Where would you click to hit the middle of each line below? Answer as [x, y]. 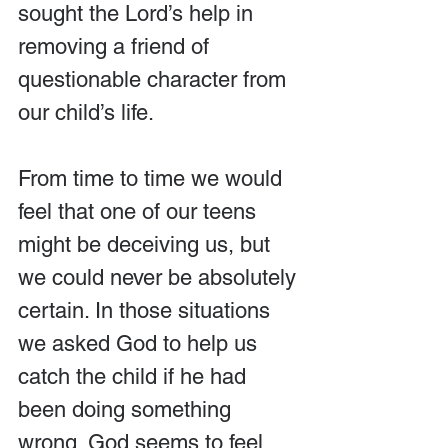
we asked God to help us [140, 343]
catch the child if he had [135, 376]
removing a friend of [116, 46]
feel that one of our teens [140, 211]
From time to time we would [153, 178]
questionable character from [155, 79]
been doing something [127, 409]
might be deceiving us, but [147, 244]
